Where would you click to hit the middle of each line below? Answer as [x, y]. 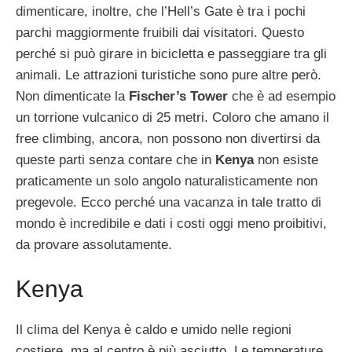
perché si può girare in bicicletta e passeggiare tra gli [171, 53]
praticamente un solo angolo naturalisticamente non [167, 181]
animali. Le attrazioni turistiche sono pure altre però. [169, 75]
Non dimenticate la [72, 96]
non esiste [286, 159]
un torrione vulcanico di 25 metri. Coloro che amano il [172, 117]
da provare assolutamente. [94, 244]
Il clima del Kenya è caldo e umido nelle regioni [154, 330]
